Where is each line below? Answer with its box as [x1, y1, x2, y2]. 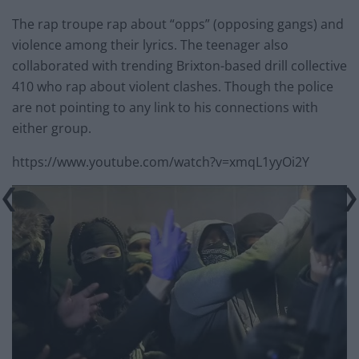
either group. [12, 119, 91, 138]
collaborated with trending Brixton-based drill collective [12, 57, 347, 75]
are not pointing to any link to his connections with [12, 99, 318, 117]
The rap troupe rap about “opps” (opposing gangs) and [12, 15, 344, 34]
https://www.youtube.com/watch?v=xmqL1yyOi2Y [12, 153, 309, 171]
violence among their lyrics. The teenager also [12, 36, 288, 54]
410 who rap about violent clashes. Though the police [12, 78, 333, 96]
